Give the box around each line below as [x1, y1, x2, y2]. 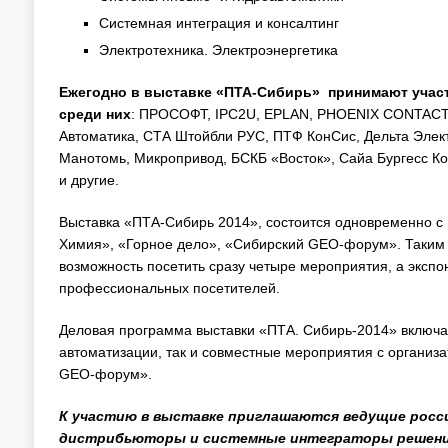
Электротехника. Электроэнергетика [98, 42, 338, 58]
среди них [58, 106, 131, 122]
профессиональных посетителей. [58, 280, 280, 296]
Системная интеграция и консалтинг [98, 15, 339, 31]
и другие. [58, 172, 119, 188]
